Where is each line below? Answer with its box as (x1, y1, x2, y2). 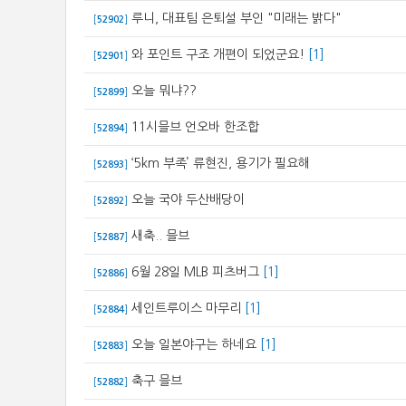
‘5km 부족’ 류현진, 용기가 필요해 (131, 157, 310, 169)
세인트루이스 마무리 (131, 302, 241, 314)
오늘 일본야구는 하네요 (131, 338, 256, 351)
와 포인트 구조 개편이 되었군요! (131, 48, 308, 61)
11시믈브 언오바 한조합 (131, 121, 259, 133)
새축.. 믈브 (131, 229, 189, 242)
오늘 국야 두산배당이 (131, 193, 245, 206)
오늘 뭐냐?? (131, 84, 197, 97)
